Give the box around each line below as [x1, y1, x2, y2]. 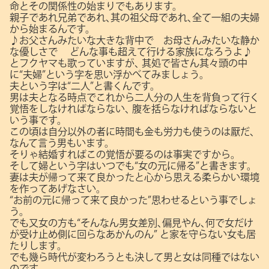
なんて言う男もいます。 [10, 138, 114, 148]
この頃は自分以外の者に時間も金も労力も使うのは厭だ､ [10, 126, 255, 136]
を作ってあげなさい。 [10, 183, 106, 193]
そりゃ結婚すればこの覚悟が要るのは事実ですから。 [10, 149, 240, 159]
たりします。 [10, 240, 67, 250]
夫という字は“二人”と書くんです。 [10, 80, 160, 91]
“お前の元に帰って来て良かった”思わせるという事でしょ [10, 195, 257, 205]
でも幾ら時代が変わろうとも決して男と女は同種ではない [10, 252, 259, 262]
